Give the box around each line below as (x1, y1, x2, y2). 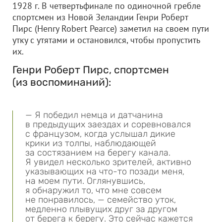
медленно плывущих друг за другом (25, 204, 177, 215)
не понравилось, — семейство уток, (25, 194, 176, 205)
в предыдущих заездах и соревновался (25, 119, 191, 130)
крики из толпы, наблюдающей (25, 138, 156, 149)
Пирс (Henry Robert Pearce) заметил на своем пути (12, 23, 209, 34)
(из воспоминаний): (12, 76, 111, 88)
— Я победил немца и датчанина (25, 110, 163, 120)
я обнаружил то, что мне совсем (25, 185, 162, 196)
